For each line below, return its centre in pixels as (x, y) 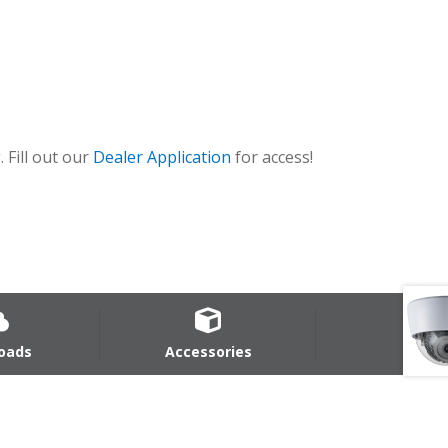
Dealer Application (161, 157)
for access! (271, 157)
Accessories (208, 351)
